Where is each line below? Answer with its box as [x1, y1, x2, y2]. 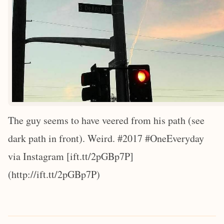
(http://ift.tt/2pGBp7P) [8, 167, 100, 181]
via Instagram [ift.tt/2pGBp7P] [8, 149, 133, 163]
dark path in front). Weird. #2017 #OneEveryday [8, 131, 204, 145]
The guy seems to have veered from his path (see [8, 113, 204, 127]
